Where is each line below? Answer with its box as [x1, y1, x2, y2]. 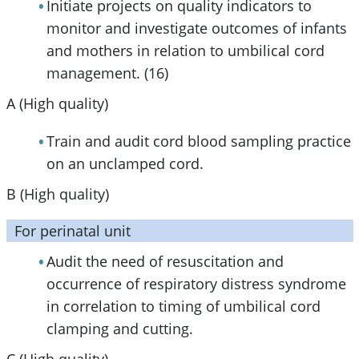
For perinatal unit [14, 221, 131, 241]
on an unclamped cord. [46, 153, 204, 173]
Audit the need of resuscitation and [46, 252, 284, 272]
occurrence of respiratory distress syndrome [46, 274, 346, 294]
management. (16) [46, 63, 168, 83]
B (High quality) [6, 184, 109, 204]
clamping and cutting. [46, 319, 193, 339]
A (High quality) [6, 94, 108, 114]
